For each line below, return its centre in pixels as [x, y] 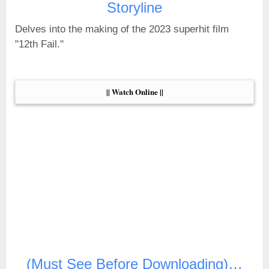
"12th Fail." [39, 44]
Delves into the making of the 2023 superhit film [122, 29]
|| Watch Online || [134, 92]
